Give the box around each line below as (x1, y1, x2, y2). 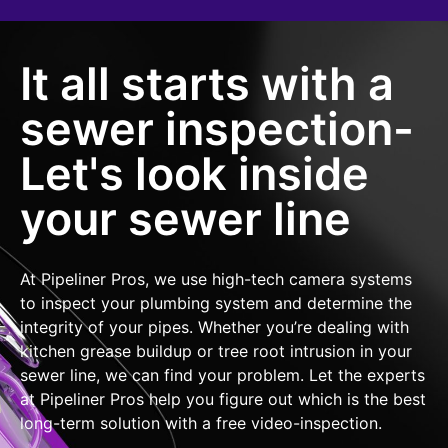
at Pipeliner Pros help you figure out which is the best (20, 389, 426, 410)
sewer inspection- (20, 101, 414, 157)
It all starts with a (20, 56, 394, 112)
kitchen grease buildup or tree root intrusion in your (20, 341, 412, 362)
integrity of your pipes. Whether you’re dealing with (20, 317, 409, 338)
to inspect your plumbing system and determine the (20, 293, 412, 314)
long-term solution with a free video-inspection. (20, 413, 382, 434)
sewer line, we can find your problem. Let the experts (20, 365, 425, 386)
